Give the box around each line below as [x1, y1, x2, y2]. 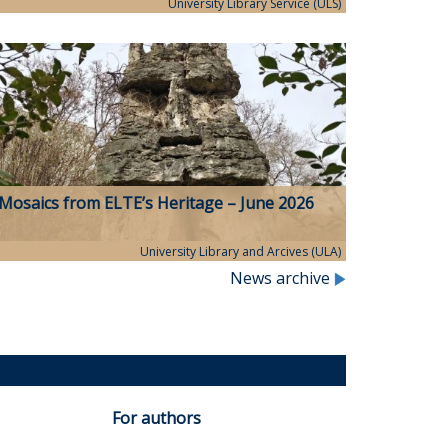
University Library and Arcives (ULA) [139, 243, 341, 261]
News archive [230, 267, 334, 290]
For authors [111, 407, 201, 430]
